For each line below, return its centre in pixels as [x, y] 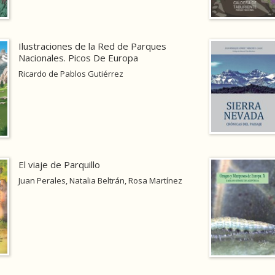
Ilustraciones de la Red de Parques [92, 46]
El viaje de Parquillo [59, 165]
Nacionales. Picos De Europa [78, 58]
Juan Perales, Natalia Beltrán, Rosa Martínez [100, 181]
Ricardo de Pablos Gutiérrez [71, 74]
